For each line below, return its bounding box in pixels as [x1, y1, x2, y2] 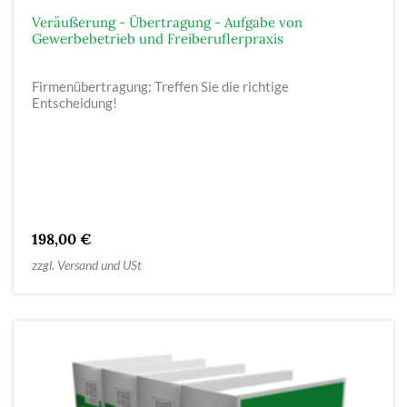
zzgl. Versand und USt [32, 256, 142, 273]
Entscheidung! [32, 94, 117, 111]
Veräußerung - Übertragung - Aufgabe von [32, 13, 303, 31]
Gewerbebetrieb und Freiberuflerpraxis [32, 29, 283, 47]
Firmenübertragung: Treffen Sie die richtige [32, 77, 289, 94]
